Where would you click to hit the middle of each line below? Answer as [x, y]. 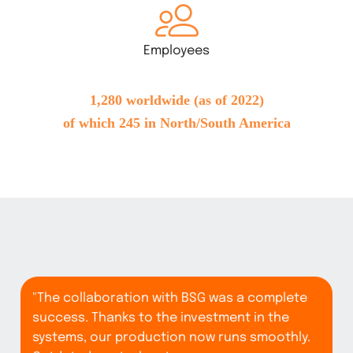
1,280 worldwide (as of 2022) [176, 100]
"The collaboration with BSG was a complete [170, 298]
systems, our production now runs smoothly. [172, 337]
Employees [176, 51]
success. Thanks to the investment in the [161, 318]
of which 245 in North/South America [176, 123]
